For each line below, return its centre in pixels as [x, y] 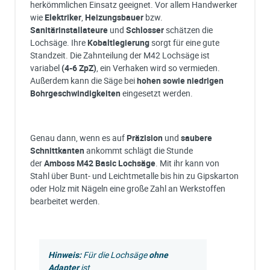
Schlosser [146, 30]
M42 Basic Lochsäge [115, 163]
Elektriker [63, 17]
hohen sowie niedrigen [180, 80]
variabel [46, 67]
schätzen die [189, 30]
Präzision [146, 137]
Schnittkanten [57, 150]
